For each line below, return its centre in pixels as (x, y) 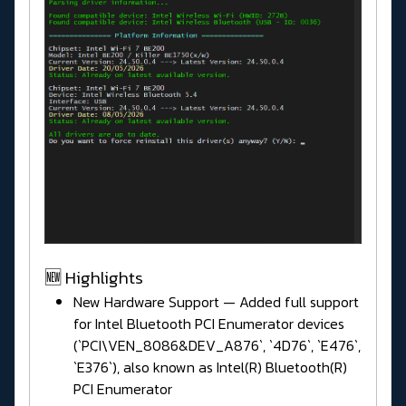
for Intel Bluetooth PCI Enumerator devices (209, 323)
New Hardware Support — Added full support (216, 301)
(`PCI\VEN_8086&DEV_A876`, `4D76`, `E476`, (217, 345)
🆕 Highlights (94, 277)
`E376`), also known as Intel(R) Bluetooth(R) (210, 367)
